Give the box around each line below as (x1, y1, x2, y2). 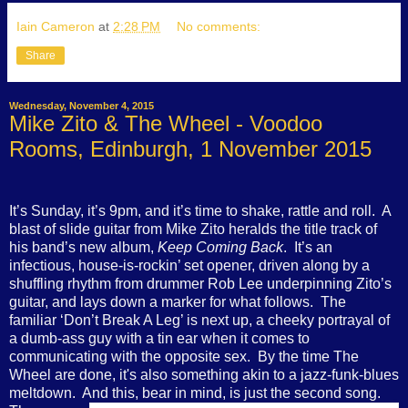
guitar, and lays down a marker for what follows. (9, 293, 313, 310)
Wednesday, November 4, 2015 (9, 100, 154, 112)
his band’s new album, (9, 239, 158, 255)
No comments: (177, 19, 261, 35)
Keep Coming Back (158, 239, 283, 255)
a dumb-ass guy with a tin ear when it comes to (9, 330, 310, 346)
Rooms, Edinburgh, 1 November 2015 (9, 137, 372, 162)
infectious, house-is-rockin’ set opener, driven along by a (9, 257, 370, 273)
